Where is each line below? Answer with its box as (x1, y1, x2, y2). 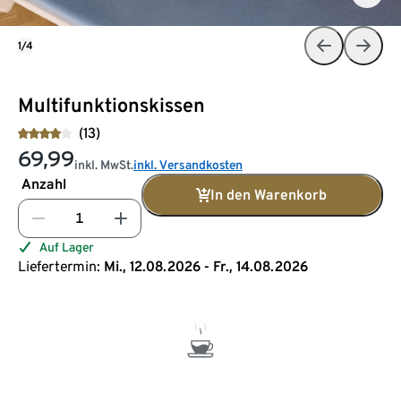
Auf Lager (39, 239, 94, 254)
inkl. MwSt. (74, 157, 133, 172)
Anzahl (21, 175, 66, 192)
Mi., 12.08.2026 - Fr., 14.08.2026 (104, 257, 308, 275)
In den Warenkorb (210, 185, 327, 203)
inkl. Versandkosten (133, 157, 243, 172)
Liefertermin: (18, 257, 100, 275)
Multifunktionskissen (18, 92, 205, 116)
